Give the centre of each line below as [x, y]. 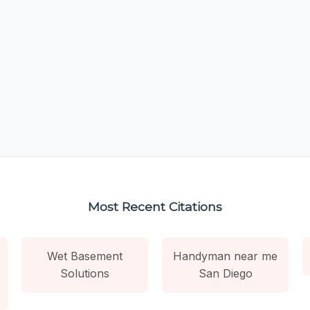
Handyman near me [226, 256]
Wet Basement [84, 256]
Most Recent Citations [155, 206]
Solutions [84, 273]
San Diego [225, 273]
